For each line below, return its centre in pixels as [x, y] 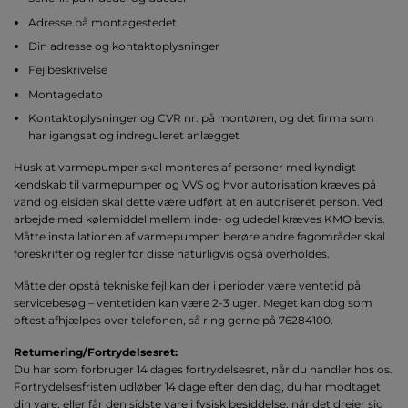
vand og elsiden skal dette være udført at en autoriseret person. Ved [198, 202]
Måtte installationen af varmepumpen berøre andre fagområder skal [199, 237]
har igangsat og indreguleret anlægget [134, 136]
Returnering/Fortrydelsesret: [96, 352]
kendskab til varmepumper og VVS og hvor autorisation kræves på [195, 185]
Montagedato [66, 94]
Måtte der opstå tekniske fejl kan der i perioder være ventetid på [187, 286]
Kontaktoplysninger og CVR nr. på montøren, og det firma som [202, 118]
